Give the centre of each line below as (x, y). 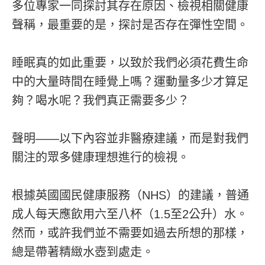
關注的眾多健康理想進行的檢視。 (101, 157)
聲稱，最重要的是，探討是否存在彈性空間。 (130, 25)
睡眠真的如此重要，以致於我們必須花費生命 (130, 62)
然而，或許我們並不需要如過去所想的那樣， (130, 233)
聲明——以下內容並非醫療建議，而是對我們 (130, 138)
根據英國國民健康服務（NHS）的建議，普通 (130, 195)
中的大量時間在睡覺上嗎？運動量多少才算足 (130, 81)
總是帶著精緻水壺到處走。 (83, 252)
